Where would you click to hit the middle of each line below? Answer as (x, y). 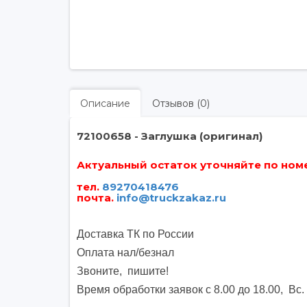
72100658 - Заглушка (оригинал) (170, 136)
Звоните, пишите (121, 271)
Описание (105, 103)
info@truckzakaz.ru (171, 198)
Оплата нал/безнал (127, 253)
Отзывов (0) (181, 103)
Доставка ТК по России (135, 234)
